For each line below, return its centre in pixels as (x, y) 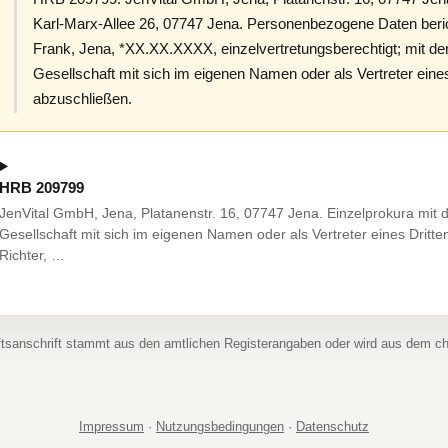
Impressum (111, 426)
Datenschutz (332, 426)
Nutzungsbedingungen (220, 426)
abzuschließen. (82, 99)
